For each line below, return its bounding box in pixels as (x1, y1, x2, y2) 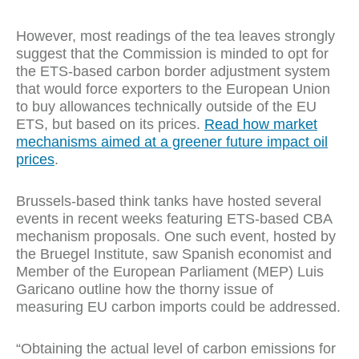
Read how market (204, 116, 317, 132)
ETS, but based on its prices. (16, 116, 204, 132)
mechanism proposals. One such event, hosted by (16, 228, 336, 244)
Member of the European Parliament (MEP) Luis (16, 264, 324, 280)
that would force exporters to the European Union (16, 81, 330, 97)
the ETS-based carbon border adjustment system (16, 63, 330, 79)
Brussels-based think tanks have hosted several (16, 193, 321, 209)
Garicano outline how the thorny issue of (16, 281, 273, 297)
